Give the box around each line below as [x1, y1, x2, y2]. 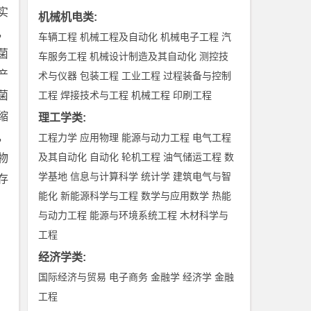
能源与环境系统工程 [90, 210, 178, 221]
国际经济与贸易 [38, 271, 107, 283]
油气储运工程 [163, 151, 222, 162]
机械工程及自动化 [80, 31, 158, 42]
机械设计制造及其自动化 [90, 51, 197, 62]
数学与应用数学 [141, 190, 210, 201]
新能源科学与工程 [60, 190, 139, 201]
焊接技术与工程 [60, 90, 129, 101]
